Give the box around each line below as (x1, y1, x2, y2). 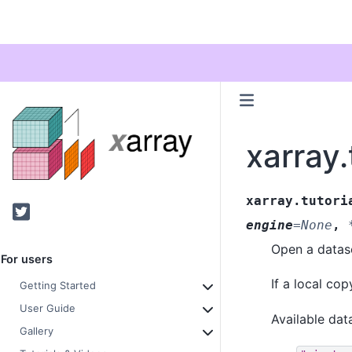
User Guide (20, 302, 75, 315)
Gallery (20, 324, 53, 338)
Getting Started (20, 279, 96, 292)
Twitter (12, 201, 62, 221)
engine (245, 217, 293, 233)
